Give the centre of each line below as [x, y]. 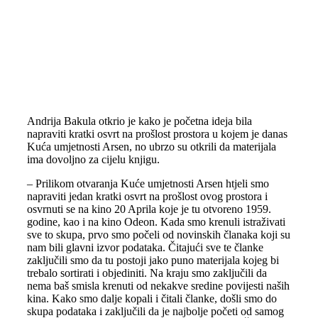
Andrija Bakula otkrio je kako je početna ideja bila [139, 121]
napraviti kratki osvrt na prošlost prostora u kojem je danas [157, 134]
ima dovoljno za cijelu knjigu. [93, 159]
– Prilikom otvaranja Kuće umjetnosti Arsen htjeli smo [148, 183]
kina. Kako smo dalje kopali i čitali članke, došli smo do [152, 298]
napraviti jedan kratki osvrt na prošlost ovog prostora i [147, 196]
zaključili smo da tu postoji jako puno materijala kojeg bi [153, 260]
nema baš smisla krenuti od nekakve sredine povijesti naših [158, 286]
